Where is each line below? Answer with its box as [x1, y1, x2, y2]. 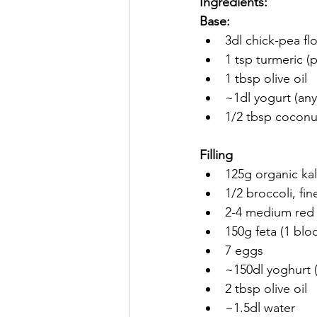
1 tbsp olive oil [225, 71, 307, 86]
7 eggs [225, 243, 263, 258]
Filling [200, 147, 233, 163]
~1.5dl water [225, 300, 295, 316]
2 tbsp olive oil [225, 281, 307, 296]
